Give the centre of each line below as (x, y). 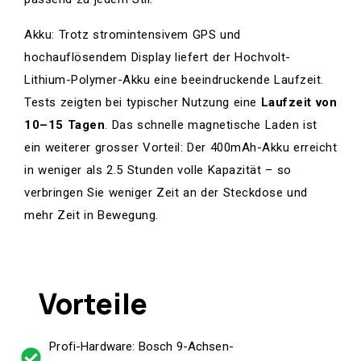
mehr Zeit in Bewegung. (91, 215)
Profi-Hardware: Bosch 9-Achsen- (141, 346)
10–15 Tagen (64, 124)
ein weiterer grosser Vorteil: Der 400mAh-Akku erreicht (180, 147)
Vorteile (82, 303)
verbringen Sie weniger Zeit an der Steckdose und (166, 192)
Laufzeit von (299, 102)
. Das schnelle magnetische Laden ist (211, 124)
